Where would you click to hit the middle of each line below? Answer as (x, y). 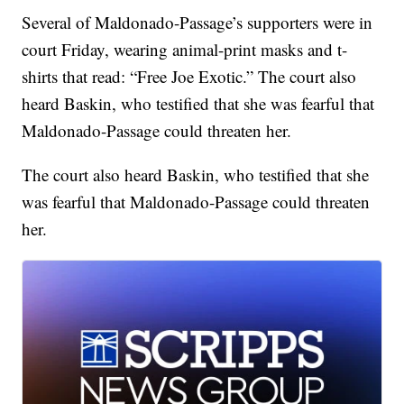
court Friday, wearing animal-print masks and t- (185, 50)
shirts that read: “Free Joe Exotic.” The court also (189, 77)
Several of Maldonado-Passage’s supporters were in (197, 23)
